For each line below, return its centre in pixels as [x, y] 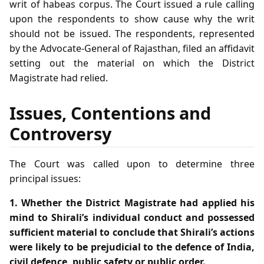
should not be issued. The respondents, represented [132, 33]
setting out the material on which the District [132, 63]
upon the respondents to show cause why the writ [132, 19]
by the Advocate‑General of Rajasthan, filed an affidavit [132, 48]
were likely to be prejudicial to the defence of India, [132, 247]
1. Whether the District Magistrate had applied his [132, 202]
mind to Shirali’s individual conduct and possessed [132, 217]
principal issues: [45, 178]
